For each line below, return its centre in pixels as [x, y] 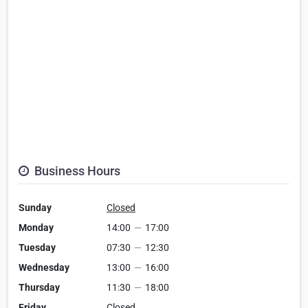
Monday [36, 228]
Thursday [39, 288]
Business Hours [76, 171]
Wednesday [44, 268]
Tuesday [37, 248]
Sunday [35, 208]
